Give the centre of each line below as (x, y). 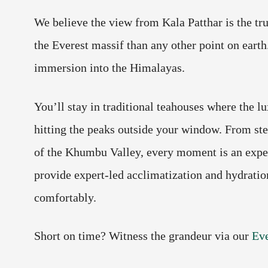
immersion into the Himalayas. (109, 67)
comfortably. (65, 197)
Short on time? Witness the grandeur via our (143, 236)
